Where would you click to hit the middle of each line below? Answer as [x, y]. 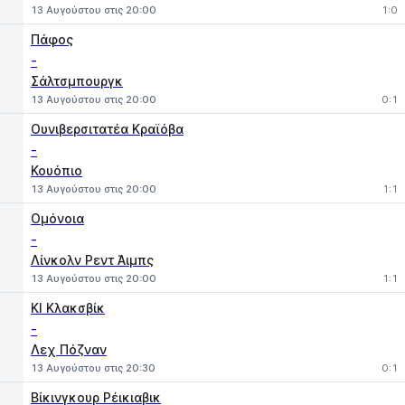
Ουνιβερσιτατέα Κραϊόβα [107, 129]
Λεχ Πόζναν [69, 349]
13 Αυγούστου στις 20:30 [93, 368]
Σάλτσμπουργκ [77, 81]
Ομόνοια [57, 218]
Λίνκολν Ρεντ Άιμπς [92, 260]
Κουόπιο [57, 170]
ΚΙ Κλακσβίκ [68, 308]
